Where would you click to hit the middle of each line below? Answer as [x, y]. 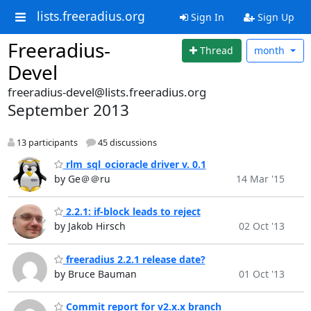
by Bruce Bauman [95, 274]
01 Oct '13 [261, 274]
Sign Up [274, 17]
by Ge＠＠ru [82, 178]
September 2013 [68, 110]
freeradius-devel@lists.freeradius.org [107, 92]
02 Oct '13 [261, 226]
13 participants [46, 143]
